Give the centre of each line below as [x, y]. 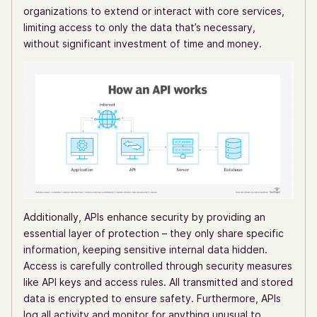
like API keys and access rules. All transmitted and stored [158, 282]
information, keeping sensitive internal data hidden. [145, 249]
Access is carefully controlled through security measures [158, 265]
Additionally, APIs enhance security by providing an [144, 217]
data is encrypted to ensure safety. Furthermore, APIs [152, 298]
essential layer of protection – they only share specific [154, 233]
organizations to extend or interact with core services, [154, 11]
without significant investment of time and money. [143, 44]
